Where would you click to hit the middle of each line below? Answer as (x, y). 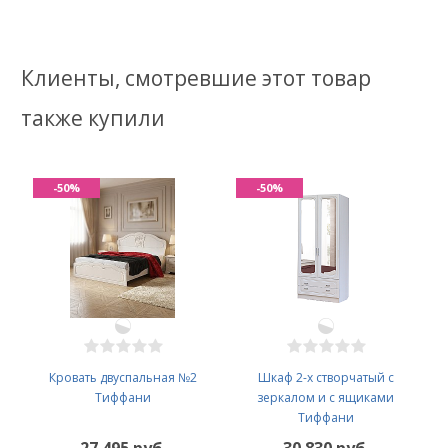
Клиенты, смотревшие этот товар (196, 77)
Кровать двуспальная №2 (122, 378)
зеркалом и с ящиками (325, 398)
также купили (93, 117)
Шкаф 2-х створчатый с (325, 378)
